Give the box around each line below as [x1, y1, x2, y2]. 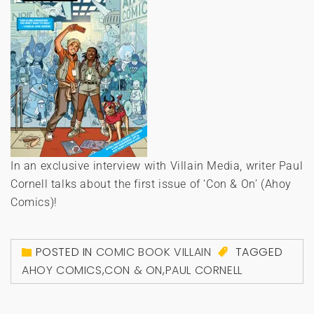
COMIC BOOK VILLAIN [95, 244, 212, 261]
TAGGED [232, 244, 283, 261]
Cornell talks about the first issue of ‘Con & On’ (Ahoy [11, 177, 292, 191]
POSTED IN [35, 244, 96, 261]
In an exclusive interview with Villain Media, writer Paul [11, 159, 303, 173]
